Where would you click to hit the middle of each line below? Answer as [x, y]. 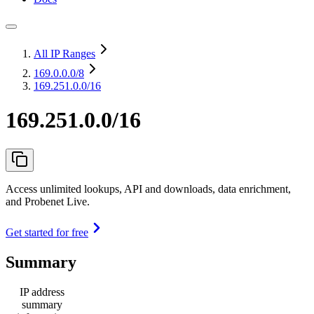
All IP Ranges [64, 54]
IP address [42, 292]
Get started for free [47, 232]
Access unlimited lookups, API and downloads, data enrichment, [148, 189]
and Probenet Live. [48, 201]
